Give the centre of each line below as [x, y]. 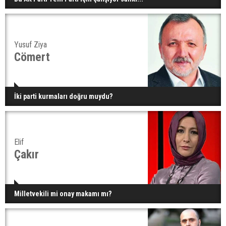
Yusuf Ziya [31, 44]
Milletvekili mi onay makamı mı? [63, 193]
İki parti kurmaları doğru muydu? [63, 96]
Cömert [32, 57]
